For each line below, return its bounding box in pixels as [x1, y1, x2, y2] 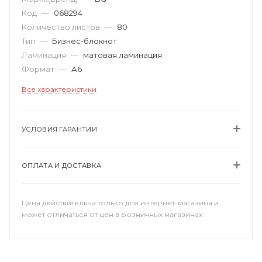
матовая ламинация [83, 50, 162, 60]
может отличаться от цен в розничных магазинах [22, 210, 202, 219]
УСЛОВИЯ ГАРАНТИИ [22, 125, 97, 134]
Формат [22, 64, 56, 74]
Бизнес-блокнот [52, 36, 117, 46]
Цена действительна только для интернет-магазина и [22, 198, 219, 208]
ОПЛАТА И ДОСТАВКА [22, 161, 102, 170]
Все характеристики [22, 85, 96, 94]
